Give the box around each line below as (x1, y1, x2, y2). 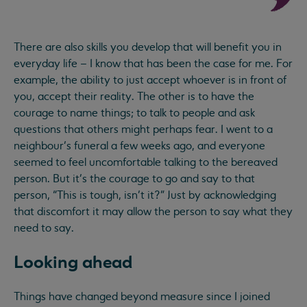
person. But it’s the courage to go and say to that (14, 171, 255, 186)
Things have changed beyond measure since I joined (14, 289, 270, 304)
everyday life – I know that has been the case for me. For (14, 56, 293, 71)
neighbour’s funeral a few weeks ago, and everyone (14, 138, 265, 153)
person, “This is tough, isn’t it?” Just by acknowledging (14, 188, 276, 202)
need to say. (14, 221, 74, 235)
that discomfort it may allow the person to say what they (14, 204, 293, 219)
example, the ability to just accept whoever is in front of (14, 73, 286, 87)
